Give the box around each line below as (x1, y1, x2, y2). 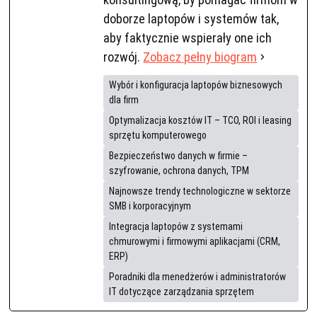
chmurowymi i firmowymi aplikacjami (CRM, (109, 236, 281, 248)
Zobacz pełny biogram (143, 50, 258, 65)
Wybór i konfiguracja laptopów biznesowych (109, 79, 283, 91)
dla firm (109, 94, 139, 106)
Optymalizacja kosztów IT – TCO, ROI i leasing (109, 115, 292, 127)
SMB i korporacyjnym (109, 200, 192, 212)
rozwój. (103, 50, 144, 65)
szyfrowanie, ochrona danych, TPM (109, 165, 250, 177)
